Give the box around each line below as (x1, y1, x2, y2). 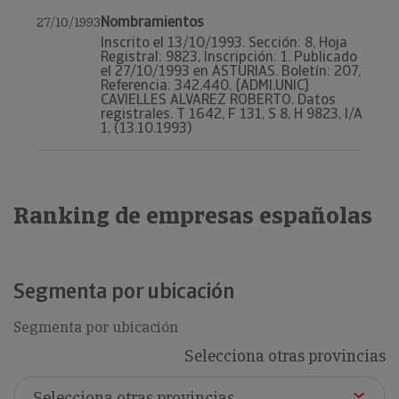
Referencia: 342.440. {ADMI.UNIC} (101, 76, 309, 94)
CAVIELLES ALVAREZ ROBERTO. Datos (101, 90, 336, 109)
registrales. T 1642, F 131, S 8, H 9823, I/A (101, 104, 362, 123)
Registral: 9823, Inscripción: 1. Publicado (101, 47, 357, 66)
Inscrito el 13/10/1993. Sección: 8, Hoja (101, 33, 347, 52)
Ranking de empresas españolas (13, 200, 372, 231)
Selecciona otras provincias (184, 346, 386, 366)
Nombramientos (101, 12, 204, 31)
